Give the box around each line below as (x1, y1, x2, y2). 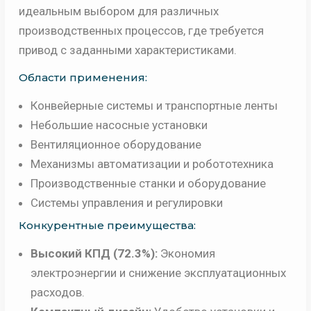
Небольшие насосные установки (30, 117, 208, 132)
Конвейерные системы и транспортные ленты (30, 98, 278, 112)
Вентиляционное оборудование (30, 137, 201, 151)
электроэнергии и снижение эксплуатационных (30, 266, 286, 280)
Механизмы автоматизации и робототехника (30, 156, 274, 171)
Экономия (157, 246, 215, 261)
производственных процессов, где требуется (18, 23, 264, 37)
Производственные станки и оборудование (30, 176, 266, 190)
